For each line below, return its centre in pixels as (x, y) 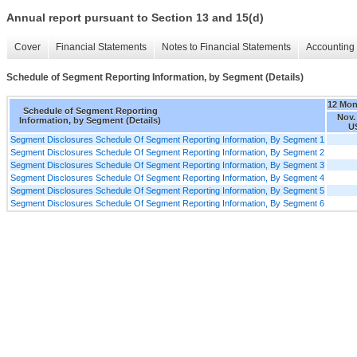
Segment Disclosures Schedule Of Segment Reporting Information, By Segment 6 (167, 203)
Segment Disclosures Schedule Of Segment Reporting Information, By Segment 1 (167, 139)
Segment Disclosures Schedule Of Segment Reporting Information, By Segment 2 (167, 152)
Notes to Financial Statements (226, 47)
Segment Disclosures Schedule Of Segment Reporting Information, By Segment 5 (167, 190)
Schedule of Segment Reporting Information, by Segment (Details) (155, 78)
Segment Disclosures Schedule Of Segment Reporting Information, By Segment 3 (167, 165)
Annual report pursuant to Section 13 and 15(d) (135, 18)
